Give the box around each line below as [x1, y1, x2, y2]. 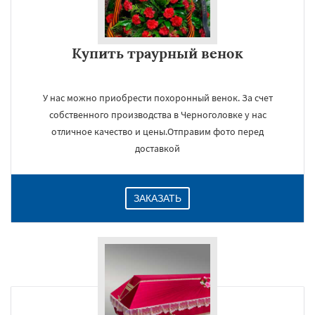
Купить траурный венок [72, 44, 243, 62]
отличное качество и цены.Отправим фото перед [51, 125, 264, 138]
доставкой [135, 142, 180, 155]
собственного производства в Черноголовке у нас [49, 108, 266, 121]
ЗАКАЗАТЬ [134, 193, 181, 204]
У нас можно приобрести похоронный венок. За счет [42, 91, 273, 104]
